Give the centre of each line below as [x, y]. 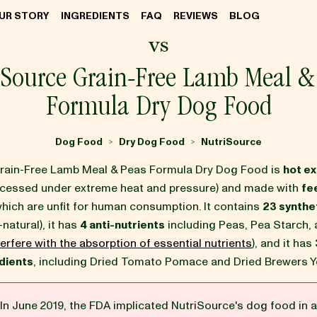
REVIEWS [195, 16]
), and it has [283, 243]
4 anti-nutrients [122, 225]
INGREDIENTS [95, 16]
